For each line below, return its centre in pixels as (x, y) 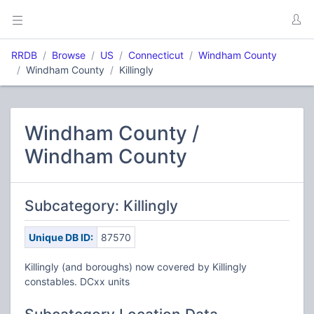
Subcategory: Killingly (101, 206)
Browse (69, 55)
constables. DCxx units (77, 281)
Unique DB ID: (61, 237)
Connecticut (156, 55)
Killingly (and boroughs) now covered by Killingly (136, 267)
